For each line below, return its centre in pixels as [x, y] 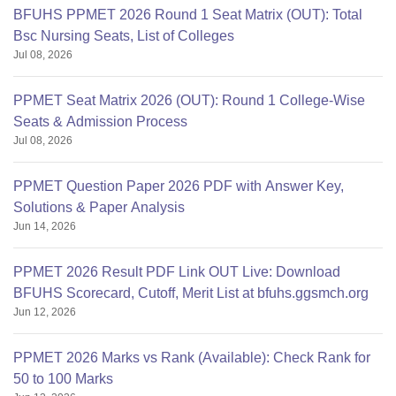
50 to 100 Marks [63, 379]
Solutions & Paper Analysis [99, 207]
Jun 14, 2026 [45, 226]
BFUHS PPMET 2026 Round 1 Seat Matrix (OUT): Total [188, 15]
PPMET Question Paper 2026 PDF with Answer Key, [179, 186]
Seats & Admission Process [100, 122]
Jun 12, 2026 [45, 312]
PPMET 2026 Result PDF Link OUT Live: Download [177, 272]
